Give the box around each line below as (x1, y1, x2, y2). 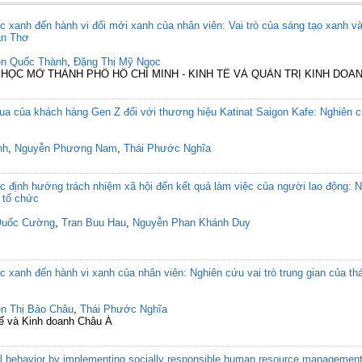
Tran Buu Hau (61, 217, 126, 229)
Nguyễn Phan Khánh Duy (133, 217, 250, 229)
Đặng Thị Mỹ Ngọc (74, 56, 161, 68)
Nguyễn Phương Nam (15, 142, 117, 154)
